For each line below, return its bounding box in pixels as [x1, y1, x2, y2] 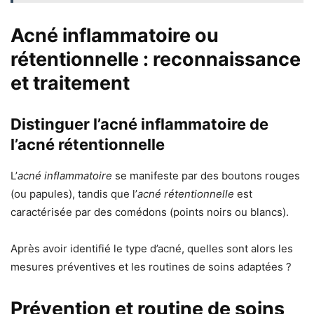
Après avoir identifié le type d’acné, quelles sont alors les [11, 242, 293, 256]
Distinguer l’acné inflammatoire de [11, 115, 268, 134]
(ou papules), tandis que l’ [11, 187, 137, 201]
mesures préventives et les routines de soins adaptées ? [11, 260, 292, 274]
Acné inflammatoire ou [11, 24, 219, 48]
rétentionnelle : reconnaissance [11, 48, 301, 71]
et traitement [11, 71, 130, 95]
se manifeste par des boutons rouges [112, 169, 300, 183]
